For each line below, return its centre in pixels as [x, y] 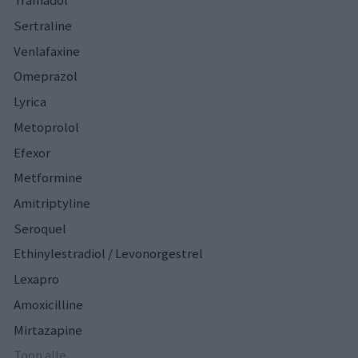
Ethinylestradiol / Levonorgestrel [108, 254]
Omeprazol [46, 76]
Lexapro [36, 279]
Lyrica [30, 102]
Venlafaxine [47, 51]
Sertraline [43, 25]
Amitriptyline [52, 203]
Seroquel [40, 228]
